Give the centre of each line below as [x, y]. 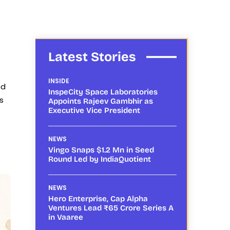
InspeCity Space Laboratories [103, 92]
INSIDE [59, 81]
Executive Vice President [94, 110]
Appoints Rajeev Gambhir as [100, 101]
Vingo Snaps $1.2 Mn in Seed [101, 150]
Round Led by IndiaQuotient [99, 159]
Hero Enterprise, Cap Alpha [98, 198]
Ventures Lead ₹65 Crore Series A [111, 208]
